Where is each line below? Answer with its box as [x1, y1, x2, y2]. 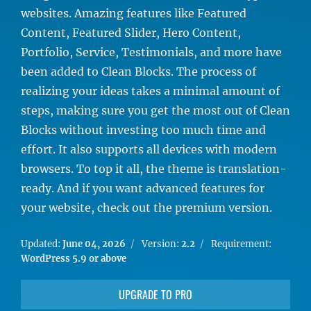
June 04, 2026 [62, 238, 126, 250]
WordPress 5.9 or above [21, 253, 126, 264]
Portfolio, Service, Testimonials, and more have [21, 45, 282, 59]
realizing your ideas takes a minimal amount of [21, 84, 280, 98]
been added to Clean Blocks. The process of [21, 65, 256, 78]
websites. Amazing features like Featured [21, 6, 246, 20]
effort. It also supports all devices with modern [21, 142, 277, 156]
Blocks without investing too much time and [21, 123, 266, 137]
